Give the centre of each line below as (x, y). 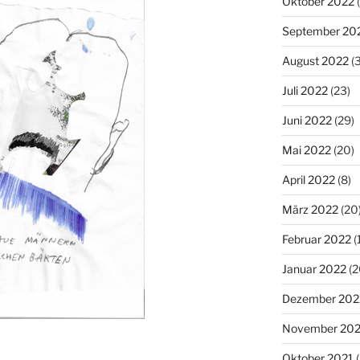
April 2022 (308, 179)
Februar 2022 (316, 239)
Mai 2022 (306, 149)
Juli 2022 (305, 90)
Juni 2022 (307, 120)
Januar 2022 (314, 268)
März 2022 (310, 209)
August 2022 (315, 60)
